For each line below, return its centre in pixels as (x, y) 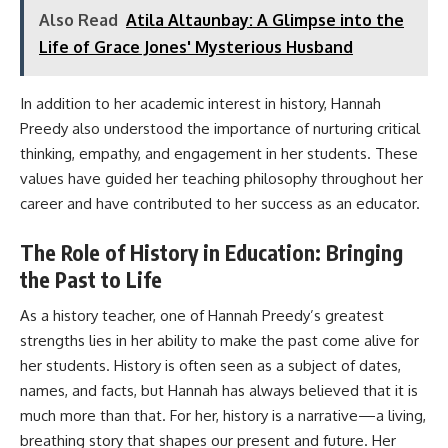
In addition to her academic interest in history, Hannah (200, 103)
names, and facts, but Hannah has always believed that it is (219, 390)
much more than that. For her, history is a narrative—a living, (223, 415)
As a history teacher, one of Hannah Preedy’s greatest (202, 315)
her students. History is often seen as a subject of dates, (210, 365)
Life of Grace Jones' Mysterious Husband (196, 47)
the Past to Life (91, 279)
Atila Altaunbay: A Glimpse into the (265, 20)
